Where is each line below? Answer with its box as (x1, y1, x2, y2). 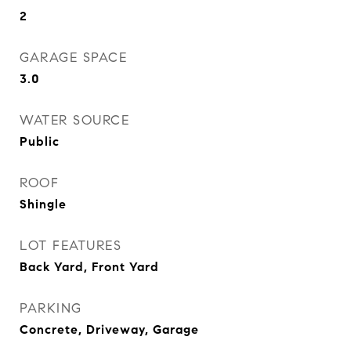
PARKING (20, 300, 82, 317)
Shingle (20, 197, 67, 212)
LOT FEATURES (20, 237, 121, 254)
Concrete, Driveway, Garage (20, 322, 199, 337)
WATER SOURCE (20, 112, 129, 128)
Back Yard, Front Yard (20, 259, 159, 274)
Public (20, 134, 60, 149)
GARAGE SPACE (20, 49, 127, 66)
